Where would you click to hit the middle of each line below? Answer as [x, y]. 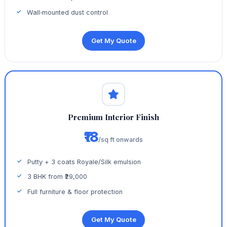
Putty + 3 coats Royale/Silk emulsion [84, 162]
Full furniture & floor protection [75, 192]
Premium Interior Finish [113, 117]
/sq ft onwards [121, 140]
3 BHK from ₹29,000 [58, 177]
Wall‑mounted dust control [68, 13]
